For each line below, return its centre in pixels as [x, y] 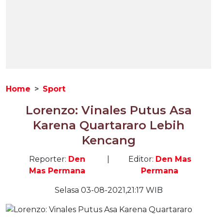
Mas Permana [57, 171]
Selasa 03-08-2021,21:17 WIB [108, 190]
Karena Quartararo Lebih [108, 125]
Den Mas [173, 159]
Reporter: [49, 159]
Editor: [142, 159]
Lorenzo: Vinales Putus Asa [108, 110]
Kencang [108, 140]
